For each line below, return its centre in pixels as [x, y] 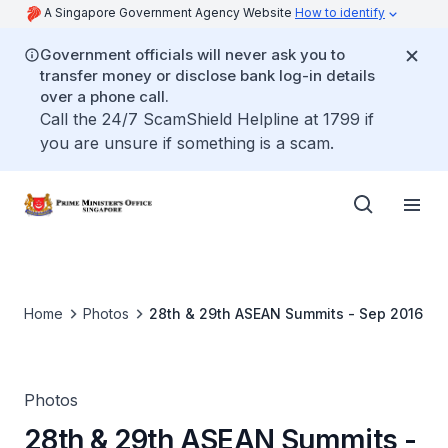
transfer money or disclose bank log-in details [207, 75]
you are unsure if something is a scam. [187, 143]
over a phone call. [104, 96]
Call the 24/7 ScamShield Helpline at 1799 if [207, 119]
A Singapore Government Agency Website [169, 12]
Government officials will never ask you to [192, 54]
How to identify [340, 12]
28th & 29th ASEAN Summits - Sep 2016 [286, 313]
